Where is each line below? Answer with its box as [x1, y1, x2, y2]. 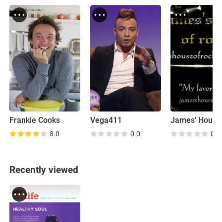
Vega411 [90, 116, 122, 125]
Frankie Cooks [9, 116, 60, 125]
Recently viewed [9, 164, 79, 175]
